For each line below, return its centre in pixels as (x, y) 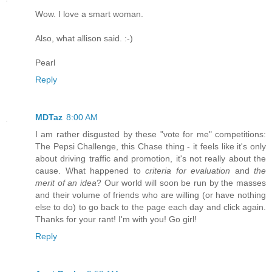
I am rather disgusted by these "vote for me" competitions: (151, 134)
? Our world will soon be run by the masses (181, 183)
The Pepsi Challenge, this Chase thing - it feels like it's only (151, 147)
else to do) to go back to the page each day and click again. (151, 207)
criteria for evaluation (188, 171)
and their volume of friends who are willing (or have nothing (151, 195)
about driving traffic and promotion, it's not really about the (151, 159)
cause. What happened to (90, 171)
